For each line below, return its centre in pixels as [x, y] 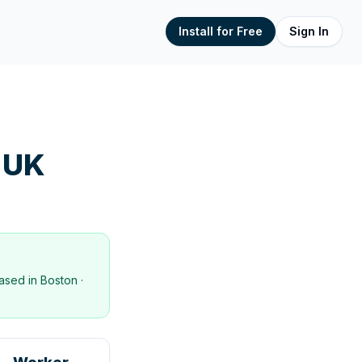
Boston [59, 280]
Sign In [309, 31]
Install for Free [221, 31]
